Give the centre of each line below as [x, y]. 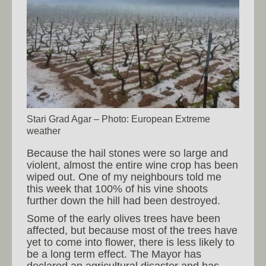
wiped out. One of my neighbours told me [124, 177]
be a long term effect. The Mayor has [114, 254]
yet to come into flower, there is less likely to [131, 243]
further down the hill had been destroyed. [123, 201]
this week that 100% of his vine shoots [117, 189]
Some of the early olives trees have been [123, 219]
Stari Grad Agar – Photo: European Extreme [118, 119]
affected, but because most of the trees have [132, 231]
